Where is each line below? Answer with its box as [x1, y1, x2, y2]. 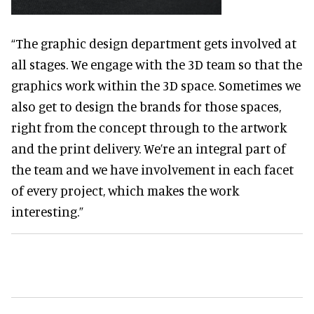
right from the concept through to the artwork [11, 118, 287, 135]
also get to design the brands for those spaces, [11, 97, 281, 114]
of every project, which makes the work [11, 182, 239, 198]
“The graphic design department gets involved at [11, 34, 296, 51]
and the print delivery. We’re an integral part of [11, 139, 286, 156]
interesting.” [11, 203, 83, 219]
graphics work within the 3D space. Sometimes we [11, 76, 301, 93]
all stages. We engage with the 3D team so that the [11, 55, 302, 72]
